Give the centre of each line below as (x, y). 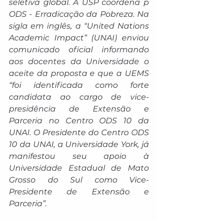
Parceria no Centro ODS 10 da (79, 121)
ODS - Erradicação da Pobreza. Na (79, 14)
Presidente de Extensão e (79, 192)
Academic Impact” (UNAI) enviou (79, 38)
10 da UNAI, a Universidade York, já (79, 144)
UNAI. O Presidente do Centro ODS (79, 132)
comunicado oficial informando (79, 50)
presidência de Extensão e (79, 109)
